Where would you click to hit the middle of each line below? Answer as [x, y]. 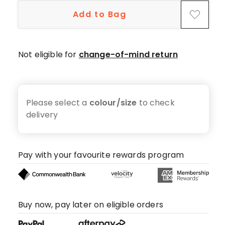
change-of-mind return [128, 54]
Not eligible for [48, 54]
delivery [42, 115]
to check [157, 103]
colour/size [113, 103]
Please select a [57, 103]
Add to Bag [99, 14]
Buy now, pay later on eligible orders [91, 205]
